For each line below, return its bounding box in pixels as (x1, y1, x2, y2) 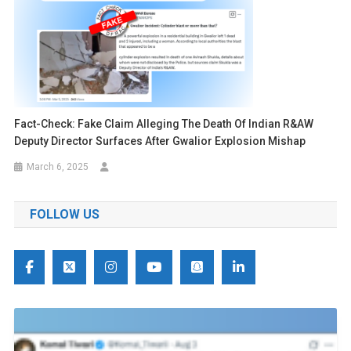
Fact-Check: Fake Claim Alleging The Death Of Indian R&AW (14, 117, 314, 130)
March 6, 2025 (27, 161, 89, 172)
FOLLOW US (29, 206, 100, 222)
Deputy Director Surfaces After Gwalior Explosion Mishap (14, 134, 306, 147)
